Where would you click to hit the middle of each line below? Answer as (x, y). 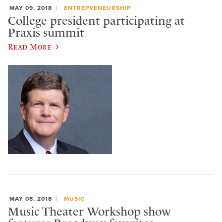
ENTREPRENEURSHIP (97, 8)
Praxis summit (46, 32)
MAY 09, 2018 (31, 8)
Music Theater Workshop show (89, 211)
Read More (30, 47)
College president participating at (96, 21)
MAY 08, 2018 (31, 199)
